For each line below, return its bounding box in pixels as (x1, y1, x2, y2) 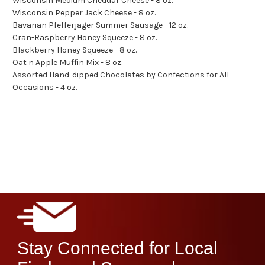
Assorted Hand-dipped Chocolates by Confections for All (12, 70, 229, 80)
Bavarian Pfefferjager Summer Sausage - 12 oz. (12, 20, 188, 31)
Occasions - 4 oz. (12, 82, 77, 93)
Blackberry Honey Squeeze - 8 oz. (12, 45, 137, 56)
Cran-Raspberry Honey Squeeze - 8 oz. (12, 33, 157, 43)
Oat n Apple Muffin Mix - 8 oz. (12, 57, 122, 68)
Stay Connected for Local (17, 238, 218, 258)
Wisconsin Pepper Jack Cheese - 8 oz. (12, 8, 156, 18)
